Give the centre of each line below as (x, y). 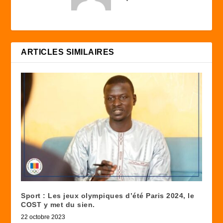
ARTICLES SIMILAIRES (68, 52)
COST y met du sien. (58, 204)
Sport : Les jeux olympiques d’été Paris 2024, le (108, 195)
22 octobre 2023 (43, 217)
